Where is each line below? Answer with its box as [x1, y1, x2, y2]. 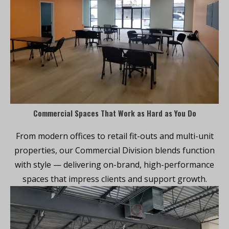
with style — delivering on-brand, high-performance [15, 158, 214, 170]
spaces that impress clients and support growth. [22, 173, 207, 185]
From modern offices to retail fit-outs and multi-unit [15, 130, 214, 142]
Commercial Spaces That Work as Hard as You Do [33, 107, 196, 119]
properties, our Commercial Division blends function [14, 144, 215, 156]
